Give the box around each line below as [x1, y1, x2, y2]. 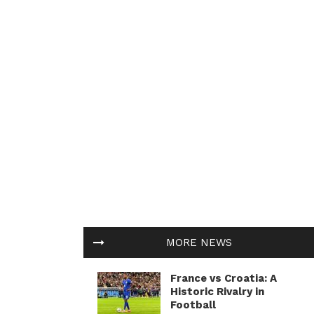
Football [170, 299, 216, 311]
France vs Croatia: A [170, 272, 277, 285]
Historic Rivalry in [170, 285, 264, 298]
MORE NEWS [166, 236, 232, 249]
